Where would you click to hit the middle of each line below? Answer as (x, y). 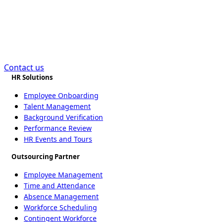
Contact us (24, 67)
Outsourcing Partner (46, 156)
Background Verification (63, 117)
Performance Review (58, 128)
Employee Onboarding (61, 95)
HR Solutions (32, 77)
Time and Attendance (59, 185)
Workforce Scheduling (60, 207)
